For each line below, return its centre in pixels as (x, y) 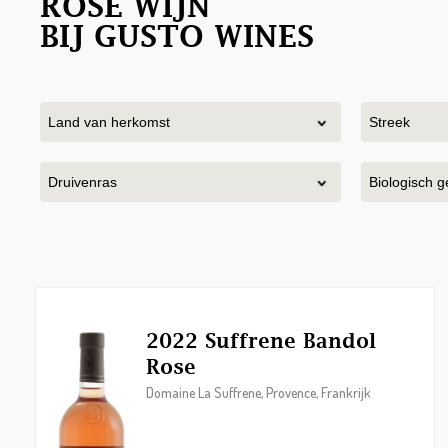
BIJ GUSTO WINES (177, 36)
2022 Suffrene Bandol (261, 340)
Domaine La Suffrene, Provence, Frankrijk (258, 392)
